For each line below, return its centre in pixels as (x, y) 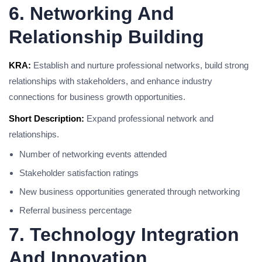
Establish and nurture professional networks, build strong (140, 65)
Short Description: (46, 118)
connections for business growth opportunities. (97, 97)
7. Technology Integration (124, 235)
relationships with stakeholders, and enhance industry (111, 81)
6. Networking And (92, 13)
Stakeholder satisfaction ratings (79, 173)
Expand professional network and (149, 118)
